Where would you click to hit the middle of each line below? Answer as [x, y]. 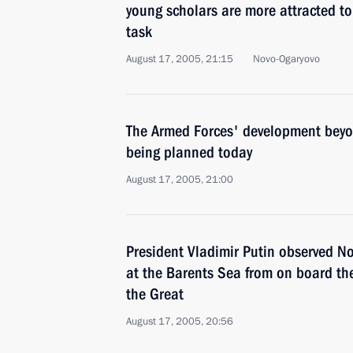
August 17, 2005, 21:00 [180, 180]
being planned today [189, 152]
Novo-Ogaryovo [286, 59]
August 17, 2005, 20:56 [180, 321]
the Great [155, 294]
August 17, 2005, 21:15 [180, 59]
